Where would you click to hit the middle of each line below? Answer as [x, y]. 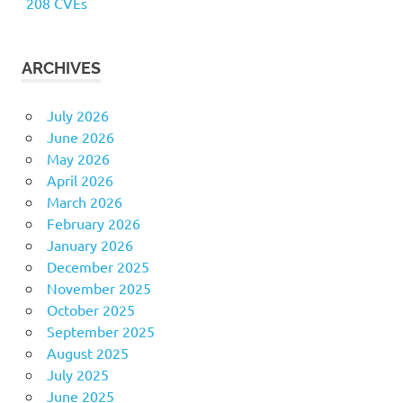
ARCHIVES [61, 67]
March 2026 [84, 201]
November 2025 [99, 287]
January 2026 [90, 244]
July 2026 [77, 115]
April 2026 [80, 179]
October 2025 [90, 309]
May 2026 [78, 158]
